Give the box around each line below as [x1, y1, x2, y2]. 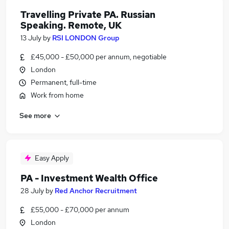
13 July [20, 33, 41, 42]
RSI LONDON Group [52, 33, 120, 42]
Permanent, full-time [31, 78, 97, 87]
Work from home [31, 90, 84, 100]
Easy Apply [35, 153, 69, 163]
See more [19, 110, 51, 120]
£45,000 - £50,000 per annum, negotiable [31, 52, 167, 61]
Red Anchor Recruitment [55, 186, 137, 195]
